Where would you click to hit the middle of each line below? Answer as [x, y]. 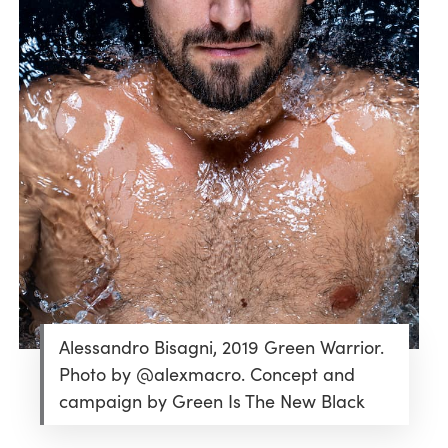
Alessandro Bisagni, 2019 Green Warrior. [221, 346]
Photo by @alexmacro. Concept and [206, 373]
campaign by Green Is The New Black [211, 400]
